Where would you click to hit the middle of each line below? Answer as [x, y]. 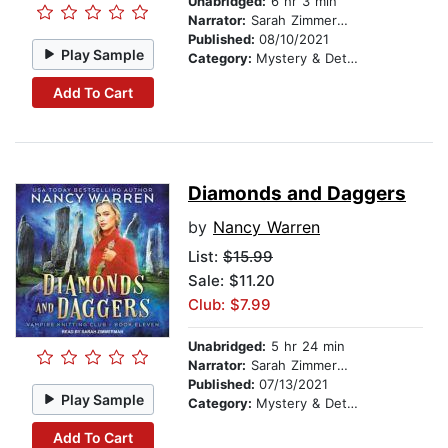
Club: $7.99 [229, 305]
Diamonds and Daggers [297, 194]
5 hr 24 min [305, 346]
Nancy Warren [266, 227]
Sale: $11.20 [231, 281]
